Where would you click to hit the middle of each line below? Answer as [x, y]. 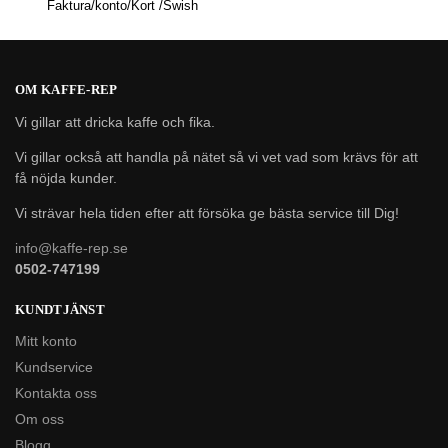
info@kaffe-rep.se [71, 247]
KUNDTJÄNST [60, 309]
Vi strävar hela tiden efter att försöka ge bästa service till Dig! [207, 212]
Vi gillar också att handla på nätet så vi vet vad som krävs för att [216, 156]
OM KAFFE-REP [66, 90]
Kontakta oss [56, 393]
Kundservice [54, 367]
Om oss [39, 419]
